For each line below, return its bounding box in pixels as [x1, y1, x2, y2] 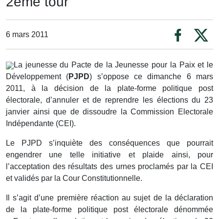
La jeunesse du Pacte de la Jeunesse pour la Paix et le [14, 61, 213, 69]
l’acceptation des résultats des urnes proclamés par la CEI [6, 162, 213, 171]
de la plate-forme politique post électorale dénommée [6, 205, 213, 214]
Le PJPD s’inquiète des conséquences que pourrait [6, 139, 213, 147]
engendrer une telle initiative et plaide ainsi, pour [6, 151, 213, 159]
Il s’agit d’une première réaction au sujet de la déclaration [6, 194, 213, 202]
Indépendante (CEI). [6, 119, 76, 128]
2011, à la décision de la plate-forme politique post [6, 84, 213, 92]
